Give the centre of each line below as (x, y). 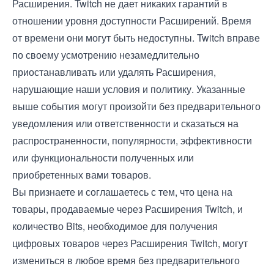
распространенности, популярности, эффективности (132, 140)
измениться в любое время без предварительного (126, 260)
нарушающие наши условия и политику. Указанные (129, 89)
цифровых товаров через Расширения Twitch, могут (130, 243)
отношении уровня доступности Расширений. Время (132, 20)
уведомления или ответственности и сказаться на (125, 123)
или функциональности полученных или (103, 157)
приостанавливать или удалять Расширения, (114, 72)
